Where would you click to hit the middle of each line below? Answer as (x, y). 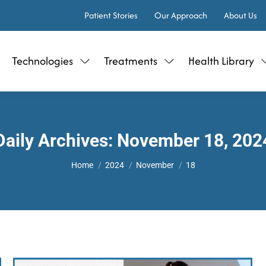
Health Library (221, 61)
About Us (240, 15)
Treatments (131, 61)
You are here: (98, 159)
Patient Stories (111, 15)
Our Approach (181, 15)
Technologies (42, 61)
